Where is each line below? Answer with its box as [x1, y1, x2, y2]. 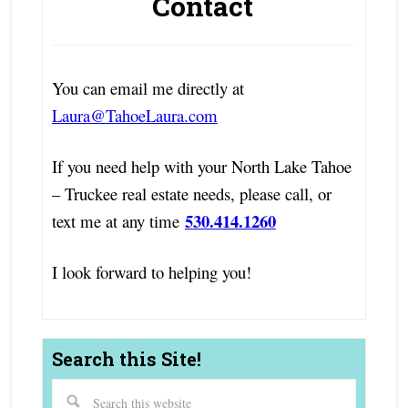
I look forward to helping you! [51, 260, 251, 284]
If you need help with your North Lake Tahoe [51, 155, 352, 178]
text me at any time [51, 209, 185, 233]
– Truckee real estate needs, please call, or [51, 182, 331, 206]
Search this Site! [51, 347, 201, 372]
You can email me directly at [51, 76, 244, 100]
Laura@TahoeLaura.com [51, 104, 218, 127]
